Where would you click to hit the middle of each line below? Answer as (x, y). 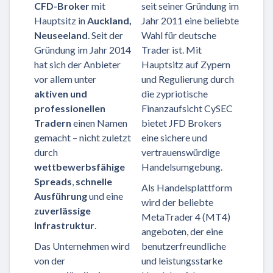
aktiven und (61, 94)
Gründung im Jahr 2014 (83, 50)
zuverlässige (62, 211)
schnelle (94, 182)
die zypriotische (175, 94)
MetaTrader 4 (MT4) (186, 217)
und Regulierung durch (188, 79)
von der (50, 261)
